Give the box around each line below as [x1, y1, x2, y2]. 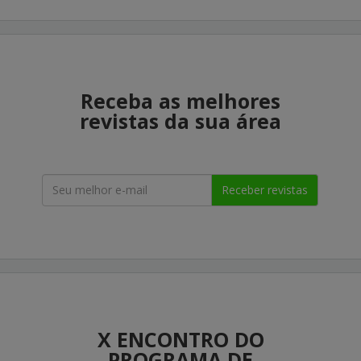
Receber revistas [222, 181, 309, 197]
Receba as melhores [81, 86, 280, 114]
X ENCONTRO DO [97, 325, 264, 353]
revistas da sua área [80, 106, 281, 135]
